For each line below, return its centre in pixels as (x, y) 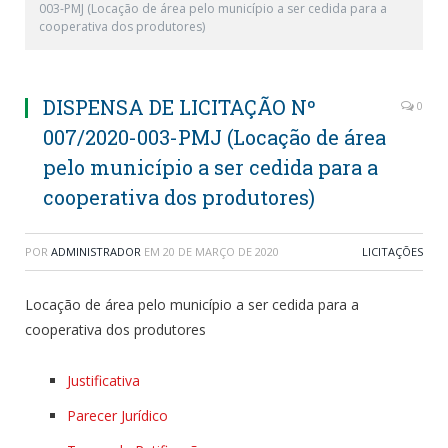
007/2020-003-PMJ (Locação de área (214, 137)
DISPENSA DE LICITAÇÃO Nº (179, 107)
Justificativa (103, 380)
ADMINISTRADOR (96, 251)
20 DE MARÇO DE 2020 (221, 251)
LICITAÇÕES (392, 251)
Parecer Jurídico (117, 415)
